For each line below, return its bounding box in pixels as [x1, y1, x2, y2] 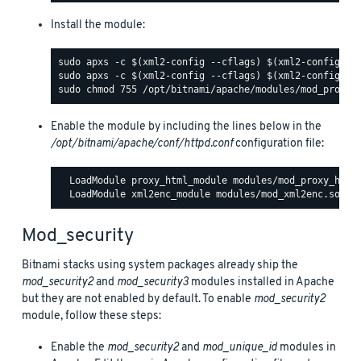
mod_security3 [117, 274, 189, 290]
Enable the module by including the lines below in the [51, 118, 322, 135]
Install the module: [51, 17, 145, 33]
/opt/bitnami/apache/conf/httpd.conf [51, 135, 233, 151]
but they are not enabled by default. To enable [22, 291, 254, 307]
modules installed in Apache [189, 274, 334, 290]
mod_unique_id [202, 339, 277, 355]
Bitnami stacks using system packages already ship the [22, 257, 298, 273]
